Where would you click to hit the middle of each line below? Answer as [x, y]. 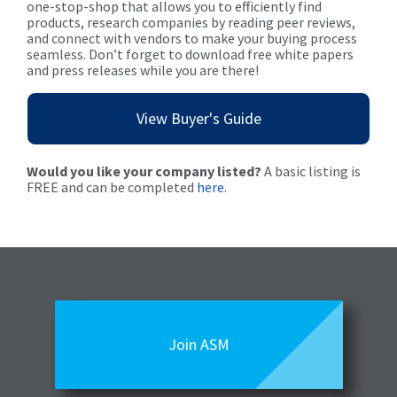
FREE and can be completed [112, 187]
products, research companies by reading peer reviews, [191, 23]
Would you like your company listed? [144, 171]
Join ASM [198, 345]
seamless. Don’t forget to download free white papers [190, 54]
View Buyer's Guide [198, 119]
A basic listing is [311, 171]
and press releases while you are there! [143, 70]
